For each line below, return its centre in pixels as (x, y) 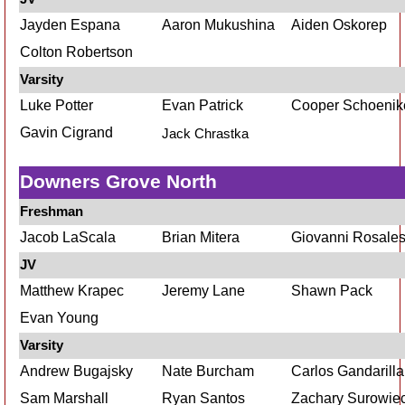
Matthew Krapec (72, 291)
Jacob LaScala (68, 237)
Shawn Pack (332, 291)
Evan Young (59, 318)
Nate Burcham (208, 371)
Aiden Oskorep (339, 25)
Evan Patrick (202, 105)
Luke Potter (57, 105)
